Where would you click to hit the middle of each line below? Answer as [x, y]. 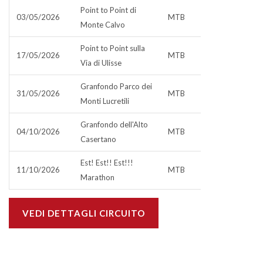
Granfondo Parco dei [116, 86]
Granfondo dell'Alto [114, 124]
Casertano [98, 139]
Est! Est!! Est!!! [107, 163]
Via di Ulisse [101, 63]
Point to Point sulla [113, 48]
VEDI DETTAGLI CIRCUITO [84, 213]
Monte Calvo [103, 25]
